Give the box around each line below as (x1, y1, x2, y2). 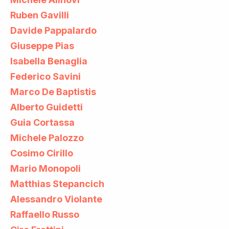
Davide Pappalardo (10, 25, 97, 36)
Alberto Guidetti (10, 101, 83, 112)
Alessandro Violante (10, 193, 102, 204)
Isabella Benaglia (10, 55, 87, 66)
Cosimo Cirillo (10, 147, 73, 158)
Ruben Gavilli (10, 9, 69, 20)
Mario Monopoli (10, 163, 81, 174)
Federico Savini (10, 71, 81, 82)
